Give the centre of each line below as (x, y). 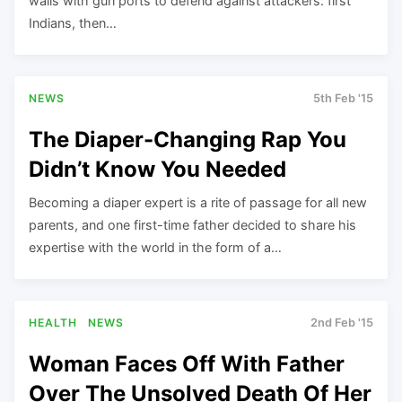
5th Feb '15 (343, 98)
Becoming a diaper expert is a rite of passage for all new (198, 202)
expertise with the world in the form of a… (155, 247)
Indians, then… (73, 22)
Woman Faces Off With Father (187, 363)
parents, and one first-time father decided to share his (192, 224)
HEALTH (53, 322)
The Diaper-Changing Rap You (188, 139)
